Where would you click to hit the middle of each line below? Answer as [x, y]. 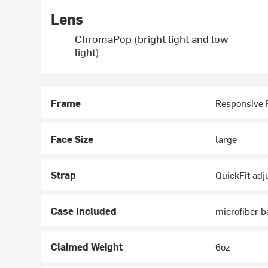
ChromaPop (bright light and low [152, 39]
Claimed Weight [87, 247]
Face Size [72, 139]
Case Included [84, 211]
